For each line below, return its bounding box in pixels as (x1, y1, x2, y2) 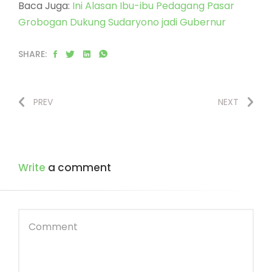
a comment (46, 160, 111, 175)
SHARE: (18, 48, 47, 61)
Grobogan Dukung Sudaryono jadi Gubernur (18, 15, 226, 30)
